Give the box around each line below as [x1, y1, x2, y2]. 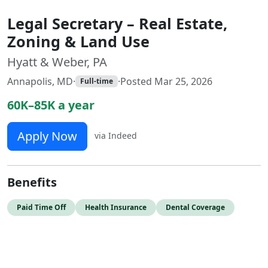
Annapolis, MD [7, 75, 73, 88]
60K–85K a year [7, 97, 95, 113]
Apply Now [17, 128, 77, 144]
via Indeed [95, 130, 137, 142]
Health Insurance [85, 202, 147, 212]
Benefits [7, 174, 57, 190]
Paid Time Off [17, 202, 66, 212]
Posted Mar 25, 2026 [120, 75, 212, 88]
